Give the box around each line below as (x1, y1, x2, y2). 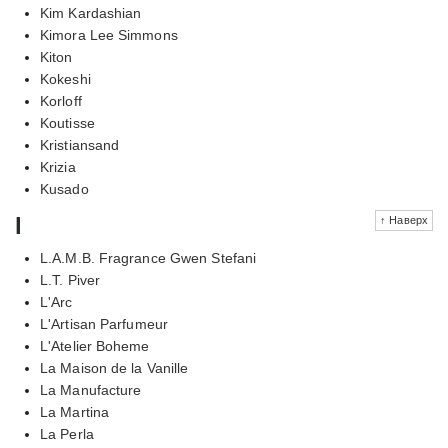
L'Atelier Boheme (40, 337, 150, 354)
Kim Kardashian (40, 4, 142, 21)
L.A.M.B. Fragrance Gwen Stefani (40, 249, 257, 266)
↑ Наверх (380, 213, 428, 226)
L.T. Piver (40, 271, 100, 288)
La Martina (40, 403, 109, 420)
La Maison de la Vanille (40, 359, 189, 376)
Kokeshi (40, 70, 91, 87)
